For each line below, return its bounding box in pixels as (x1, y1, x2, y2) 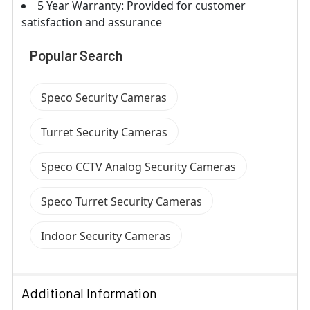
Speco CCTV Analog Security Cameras (41, 158, 236, 174)
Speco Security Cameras (41, 89, 167, 105)
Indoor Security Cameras (41, 228, 171, 244)
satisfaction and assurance (21, 14, 162, 30)
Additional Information (21, 284, 157, 301)
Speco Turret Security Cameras (41, 193, 202, 209)
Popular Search (30, 46, 123, 64)
